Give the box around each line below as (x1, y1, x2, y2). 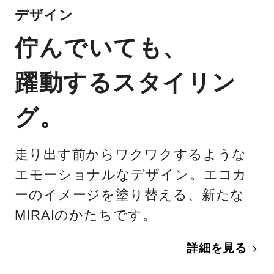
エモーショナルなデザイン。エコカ (15, 167, 248, 183)
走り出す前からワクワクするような (15, 147, 247, 163)
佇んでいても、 (15, 34, 187, 61)
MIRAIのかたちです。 (15, 207, 157, 223)
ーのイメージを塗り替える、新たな (15, 187, 245, 203)
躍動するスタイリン (15, 69, 237, 96)
